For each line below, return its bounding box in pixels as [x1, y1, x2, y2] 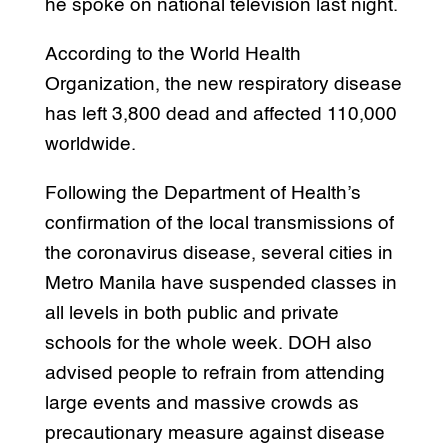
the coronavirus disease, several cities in [44, 244, 393, 264]
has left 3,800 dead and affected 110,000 [44, 105, 397, 125]
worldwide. [44, 135, 136, 155]
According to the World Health [44, 45, 301, 65]
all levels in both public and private [44, 304, 339, 324]
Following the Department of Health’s [44, 184, 361, 204]
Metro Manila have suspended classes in [44, 274, 397, 294]
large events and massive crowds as [44, 394, 359, 414]
